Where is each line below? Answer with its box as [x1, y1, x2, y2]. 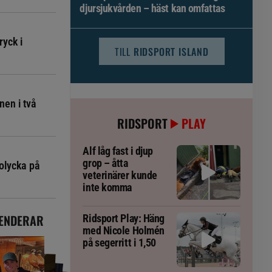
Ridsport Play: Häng [83, 212, 165, 225]
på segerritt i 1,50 [83, 236, 156, 249]
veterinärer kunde [83, 169, 157, 182]
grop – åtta [83, 157, 128, 169]
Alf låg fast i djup [83, 144, 153, 157]
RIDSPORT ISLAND [133, 44, 209, 59]
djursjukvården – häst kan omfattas [80, 2, 225, 15]
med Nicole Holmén [83, 224, 165, 237]
